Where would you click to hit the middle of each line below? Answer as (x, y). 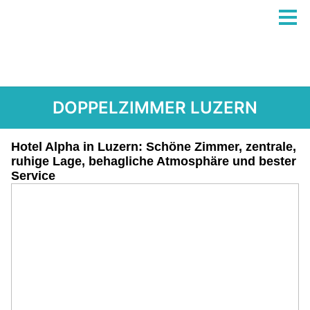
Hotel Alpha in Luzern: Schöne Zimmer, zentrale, (154, 147)
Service (33, 176)
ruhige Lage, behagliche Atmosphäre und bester (154, 161)
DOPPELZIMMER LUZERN (155, 108)
